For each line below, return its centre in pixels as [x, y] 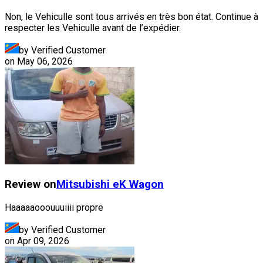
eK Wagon [138, 184]
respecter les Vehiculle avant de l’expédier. [93, 28]
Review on [31, 184]
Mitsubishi [83, 184]
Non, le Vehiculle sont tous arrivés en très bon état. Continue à [131, 17]
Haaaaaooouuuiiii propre [54, 207]
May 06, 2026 [45, 62]
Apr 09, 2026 [43, 241]
